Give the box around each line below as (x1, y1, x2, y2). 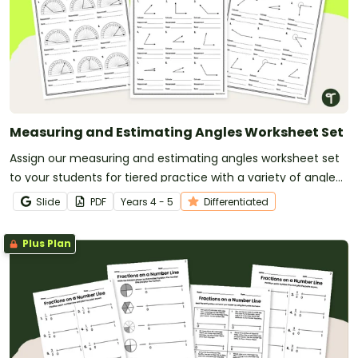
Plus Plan (20, 236, 71, 250)
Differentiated (204, 194, 268, 209)
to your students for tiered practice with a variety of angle (10, 169, 336, 185)
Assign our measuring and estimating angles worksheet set (10, 149, 340, 166)
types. (10, 188, 43, 205)
